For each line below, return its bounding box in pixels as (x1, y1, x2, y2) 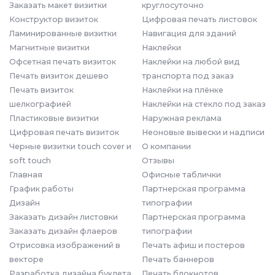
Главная (9, 169, 42, 179)
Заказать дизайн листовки (9, 212, 118, 222)
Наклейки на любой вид (142, 56, 240, 66)
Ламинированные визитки (9, 28, 117, 38)
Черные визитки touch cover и (9, 141, 131, 151)
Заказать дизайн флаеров (9, 226, 117, 236)
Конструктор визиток (9, 14, 98, 24)
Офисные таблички (142, 169, 221, 179)
